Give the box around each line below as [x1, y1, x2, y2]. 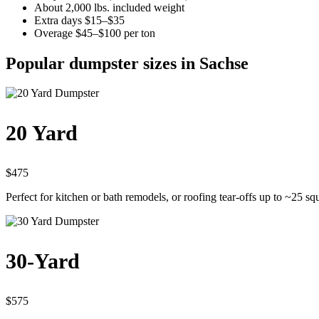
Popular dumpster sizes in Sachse [6, 53, 249, 73]
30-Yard [6, 249, 80, 273]
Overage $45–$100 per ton [34, 26, 155, 39]
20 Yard [6, 121, 78, 145]
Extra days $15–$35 [34, 14, 125, 26]
